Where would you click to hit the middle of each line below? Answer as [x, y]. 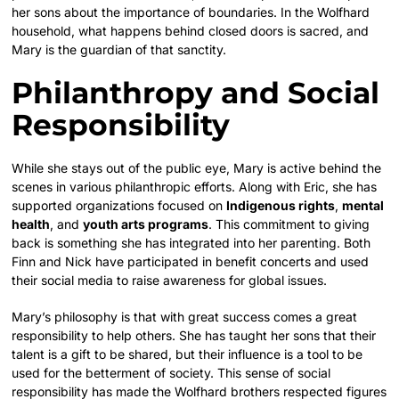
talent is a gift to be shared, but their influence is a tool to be [187, 354]
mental [363, 205]
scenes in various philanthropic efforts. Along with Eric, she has [195, 186]
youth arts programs [146, 224]
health [31, 224]
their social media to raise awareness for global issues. [170, 280]
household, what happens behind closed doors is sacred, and [191, 30]
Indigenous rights [281, 205]
